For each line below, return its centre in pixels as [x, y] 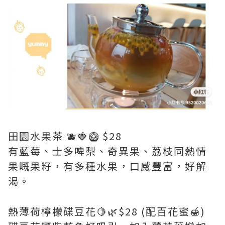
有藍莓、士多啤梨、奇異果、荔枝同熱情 [107, 151]
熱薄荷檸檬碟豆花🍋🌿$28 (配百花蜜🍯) [107, 211]
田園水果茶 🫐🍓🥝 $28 [65, 136]
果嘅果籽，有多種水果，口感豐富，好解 [107, 166]
